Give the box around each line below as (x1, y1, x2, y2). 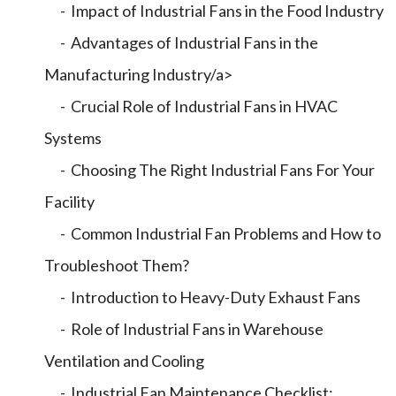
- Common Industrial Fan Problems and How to (44, 224, 381, 243)
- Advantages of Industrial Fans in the (44, 33, 318, 52)
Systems (44, 128, 102, 148)
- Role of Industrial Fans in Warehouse (44, 319, 324, 339)
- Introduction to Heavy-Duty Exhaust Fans (44, 287, 361, 307)
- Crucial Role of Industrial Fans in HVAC (44, 96, 338, 116)
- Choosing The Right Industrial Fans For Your (44, 160, 375, 179)
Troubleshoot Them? (44, 255, 189, 275)
